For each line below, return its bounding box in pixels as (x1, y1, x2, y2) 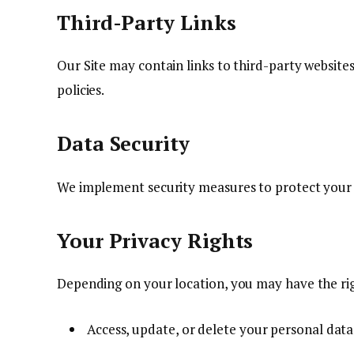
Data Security (57, 130, 190, 157)
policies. (57, 81, 105, 100)
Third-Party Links (57, 9, 236, 36)
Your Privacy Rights (57, 228, 254, 254)
